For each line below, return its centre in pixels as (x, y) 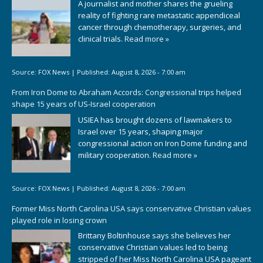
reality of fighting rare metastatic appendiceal (159, 15)
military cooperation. (115, 155)
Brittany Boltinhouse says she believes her (154, 236)
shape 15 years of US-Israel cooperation (84, 104)
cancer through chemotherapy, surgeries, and (160, 27)
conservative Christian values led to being (153, 247)
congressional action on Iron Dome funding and (163, 143)
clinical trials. (101, 38)
